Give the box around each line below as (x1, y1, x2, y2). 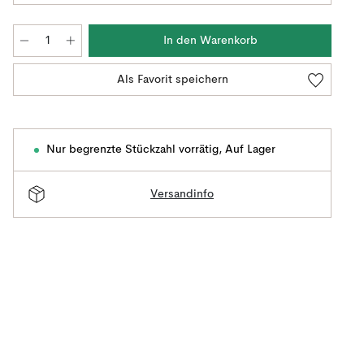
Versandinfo (150, 188, 214, 200)
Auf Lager (225, 144, 275, 155)
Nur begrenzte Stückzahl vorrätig (46, 144, 219, 155)
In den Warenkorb (162, 35, 258, 46)
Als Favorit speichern (116, 74, 228, 85)
